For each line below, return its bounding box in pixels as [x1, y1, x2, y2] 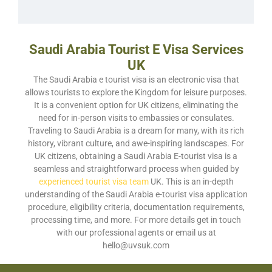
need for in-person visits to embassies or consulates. [38, 112, 234, 123]
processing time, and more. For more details [31, 214, 197, 225]
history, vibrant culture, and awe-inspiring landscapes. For [28, 138, 244, 149]
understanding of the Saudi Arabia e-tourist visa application [24, 189, 248, 200]
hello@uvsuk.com [103, 240, 169, 251]
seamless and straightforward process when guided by [33, 163, 239, 174]
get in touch [197, 214, 241, 225]
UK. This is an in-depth [148, 176, 234, 187]
